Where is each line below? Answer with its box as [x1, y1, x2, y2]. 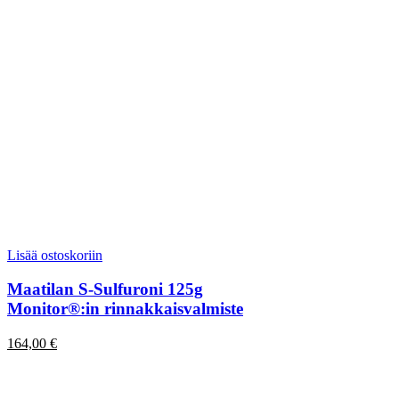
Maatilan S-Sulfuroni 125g [7, 280, 203, 299]
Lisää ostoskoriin [7, 247, 102, 263]
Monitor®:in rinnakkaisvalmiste [7, 299, 243, 319]
